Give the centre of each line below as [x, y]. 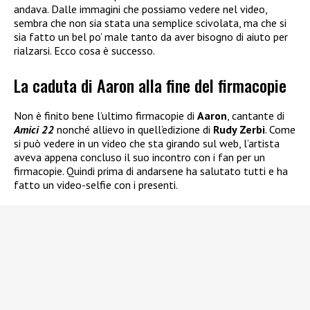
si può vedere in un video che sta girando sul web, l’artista [147, 144]
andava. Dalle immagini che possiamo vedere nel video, [140, 9]
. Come [280, 130]
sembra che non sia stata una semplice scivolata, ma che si [150, 23]
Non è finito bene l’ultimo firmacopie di [106, 116]
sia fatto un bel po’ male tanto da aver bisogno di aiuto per [151, 37]
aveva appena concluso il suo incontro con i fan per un [139, 157]
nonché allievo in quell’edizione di [134, 130]
